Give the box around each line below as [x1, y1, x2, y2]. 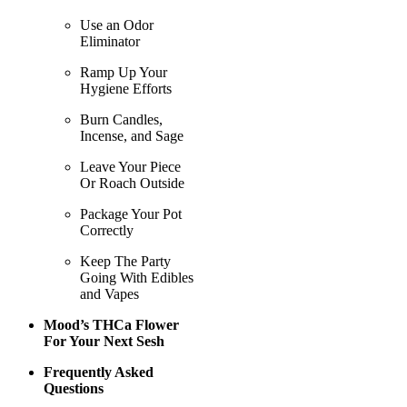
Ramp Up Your [80, 65, 167, 81]
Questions [44, 381, 104, 397]
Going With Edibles [80, 270, 194, 286]
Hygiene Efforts [80, 81, 172, 97]
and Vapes [80, 286, 139, 303]
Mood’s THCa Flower [44, 317, 179, 333]
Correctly [80, 223, 134, 239]
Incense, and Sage [80, 128, 184, 144]
